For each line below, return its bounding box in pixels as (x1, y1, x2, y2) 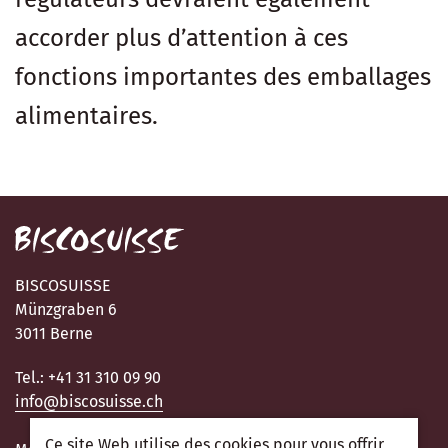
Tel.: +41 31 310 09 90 (15, 368, 161, 387)
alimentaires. (15, 101, 158, 130)
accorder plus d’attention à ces (15, 23, 348, 52)
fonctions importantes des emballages (15, 62, 431, 91)
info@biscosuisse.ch (15, 392, 163, 411)
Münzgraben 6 (15, 300, 117, 319)
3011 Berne (15, 324, 93, 343)
